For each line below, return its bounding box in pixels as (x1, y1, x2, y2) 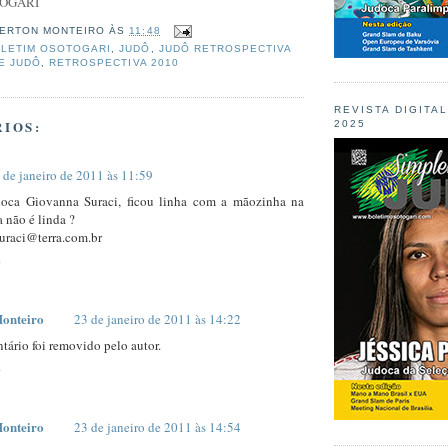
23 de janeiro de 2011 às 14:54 (74, 417, 241, 436)
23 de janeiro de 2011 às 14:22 (74, 309, 241, 328)
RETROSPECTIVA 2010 (49, 57, 179, 69)
